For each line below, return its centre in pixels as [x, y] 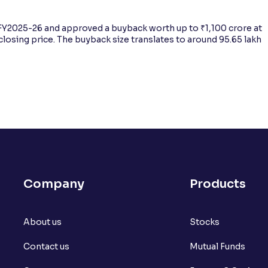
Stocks [204, 222]
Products [217, 184]
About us [42, 222]
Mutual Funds [217, 246]
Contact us [46, 246]
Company [54, 184]
